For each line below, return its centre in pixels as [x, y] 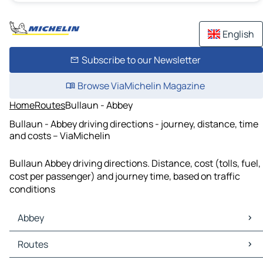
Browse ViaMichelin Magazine [141, 86]
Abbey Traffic [40, 251]
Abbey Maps [37, 238]
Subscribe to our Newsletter [141, 60]
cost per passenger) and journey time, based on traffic [125, 176]
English [238, 34]
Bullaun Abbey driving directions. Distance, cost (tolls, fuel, [135, 163]
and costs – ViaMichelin [60, 135]
